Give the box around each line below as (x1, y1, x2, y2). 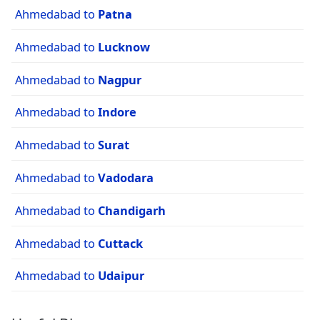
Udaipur (98, 267, 144, 284)
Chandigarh (98, 201, 166, 219)
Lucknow (98, 38, 150, 55)
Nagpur (98, 71, 141, 88)
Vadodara (98, 169, 154, 186)
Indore (98, 104, 136, 121)
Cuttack (98, 234, 143, 251)
